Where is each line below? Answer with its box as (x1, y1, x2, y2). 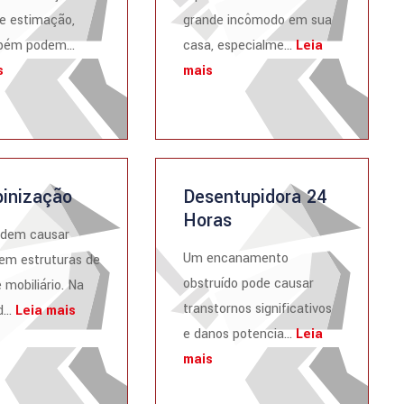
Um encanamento (183, 249, 289, 268)
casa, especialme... (183, 36, 297, 55)
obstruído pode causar (183, 274, 315, 293)
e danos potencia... (183, 325, 297, 344)
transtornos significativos (183, 299, 333, 318)
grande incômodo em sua (183, 11, 333, 30)
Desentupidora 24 (183, 184, 327, 210)
